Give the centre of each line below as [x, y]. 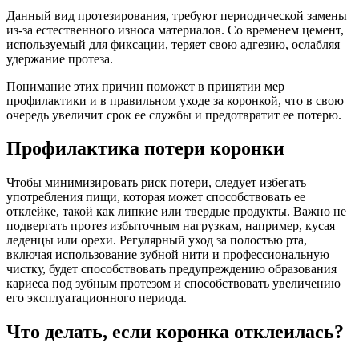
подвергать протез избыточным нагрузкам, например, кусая [171, 226]
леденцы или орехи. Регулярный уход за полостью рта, [157, 240]
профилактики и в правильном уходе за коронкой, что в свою [175, 100]
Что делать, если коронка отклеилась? [175, 332]
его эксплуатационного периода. [97, 298]
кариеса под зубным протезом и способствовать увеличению [173, 284]
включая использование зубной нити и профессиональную [168, 255]
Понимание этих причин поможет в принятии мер [145, 86]
